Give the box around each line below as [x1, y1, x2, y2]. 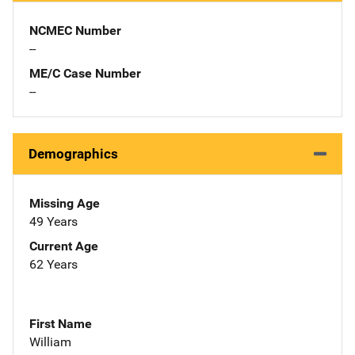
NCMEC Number [29, 22, 121, 38]
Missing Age [29, 195, 100, 211]
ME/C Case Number [29, 65, 141, 81]
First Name [29, 315, 92, 331]
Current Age [29, 238, 98, 254]
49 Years [29, 213, 78, 229]
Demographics [29, 145, 118, 162]
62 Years [29, 256, 78, 272]
